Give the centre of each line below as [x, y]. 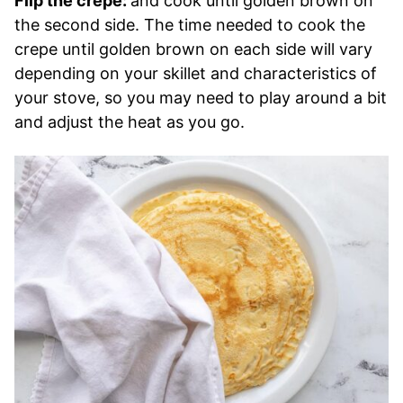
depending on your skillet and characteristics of [196, 74]
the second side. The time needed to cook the [190, 25]
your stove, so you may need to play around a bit [201, 98]
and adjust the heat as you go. [130, 122]
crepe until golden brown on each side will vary [193, 49]
